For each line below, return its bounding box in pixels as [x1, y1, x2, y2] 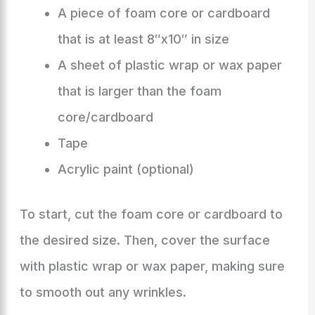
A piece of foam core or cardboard [57, 6, 270, 20]
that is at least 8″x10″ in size [57, 32, 229, 46]
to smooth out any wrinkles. [19, 285, 186, 300]
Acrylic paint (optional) [57, 162, 194, 176]
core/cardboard [57, 110, 153, 124]
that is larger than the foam [57, 84, 221, 98]
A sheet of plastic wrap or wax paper [57, 58, 282, 72]
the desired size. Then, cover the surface [19, 233, 270, 247]
